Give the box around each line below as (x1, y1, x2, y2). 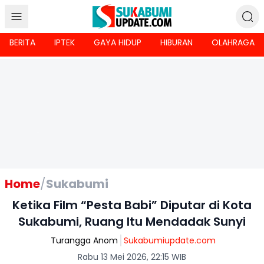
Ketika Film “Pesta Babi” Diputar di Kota (12, 197, 252, 213)
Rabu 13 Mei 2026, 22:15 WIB (78, 251, 186, 263)
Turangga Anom (51, 235, 118, 246)
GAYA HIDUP (94, 37, 141, 48)
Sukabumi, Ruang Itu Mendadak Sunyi (18, 213, 246, 230)
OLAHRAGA (212, 37, 255, 48)
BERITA (9, 37, 35, 48)
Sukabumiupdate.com (124, 235, 216, 246)
